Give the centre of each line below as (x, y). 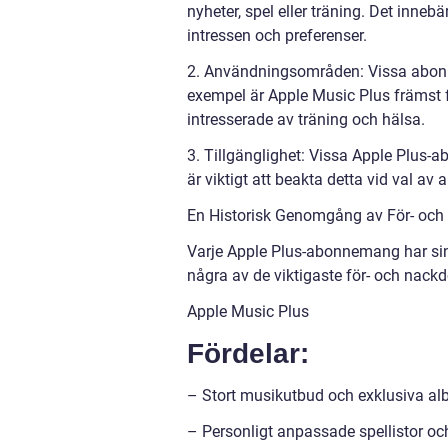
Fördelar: (248, 353)
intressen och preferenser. (277, 35)
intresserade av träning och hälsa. (306, 119)
